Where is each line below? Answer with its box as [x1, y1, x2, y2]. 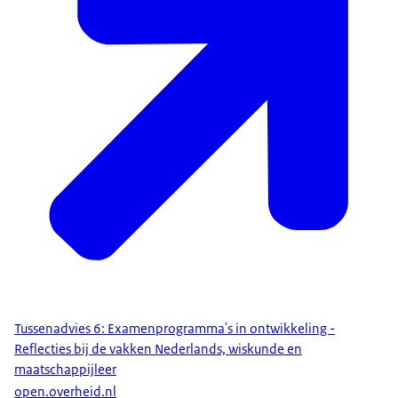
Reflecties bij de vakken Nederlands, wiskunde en [14, 340, 302, 359]
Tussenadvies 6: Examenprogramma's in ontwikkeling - [14, 320, 335, 338]
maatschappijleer [14, 361, 116, 379]
